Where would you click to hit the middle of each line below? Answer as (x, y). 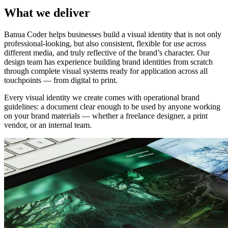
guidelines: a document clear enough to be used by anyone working (112, 106)
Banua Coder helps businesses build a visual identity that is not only (113, 34)
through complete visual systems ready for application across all (106, 71)
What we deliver (47, 13)
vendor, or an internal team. (48, 125)
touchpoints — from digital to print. (61, 80)
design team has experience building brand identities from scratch (108, 62)
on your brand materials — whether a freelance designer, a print (106, 116)
